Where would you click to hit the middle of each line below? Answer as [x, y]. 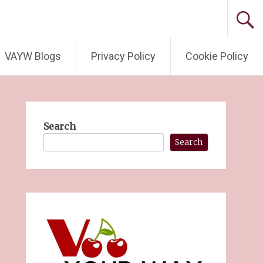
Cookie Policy [217, 56]
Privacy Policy [123, 56]
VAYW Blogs [33, 56]
